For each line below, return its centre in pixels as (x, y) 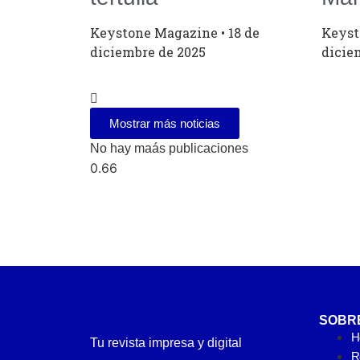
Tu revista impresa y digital (166, 343)
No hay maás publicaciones (169, 149)
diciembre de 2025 (148, 52)
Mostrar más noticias (165, 124)
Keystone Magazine (155, 33)
